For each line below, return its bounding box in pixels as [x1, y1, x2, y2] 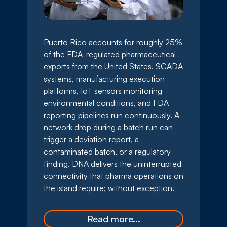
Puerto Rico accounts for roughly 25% [44, 36, 182, 47]
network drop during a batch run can [44, 122, 173, 132]
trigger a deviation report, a [44, 134, 139, 144]
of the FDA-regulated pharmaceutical [44, 49, 176, 59]
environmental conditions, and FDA [44, 97, 169, 108]
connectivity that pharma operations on [44, 170, 183, 181]
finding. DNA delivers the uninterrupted [44, 158, 181, 169]
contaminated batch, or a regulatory [44, 146, 171, 157]
